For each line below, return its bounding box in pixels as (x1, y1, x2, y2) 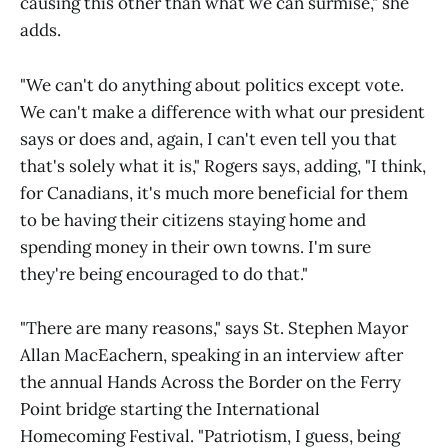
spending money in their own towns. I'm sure (20, 235, 371, 258)
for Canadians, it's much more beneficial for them (20, 181, 408, 204)
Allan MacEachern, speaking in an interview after (20, 343, 403, 366)
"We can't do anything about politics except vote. (20, 73, 404, 96)
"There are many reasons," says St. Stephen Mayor (20, 316, 408, 339)
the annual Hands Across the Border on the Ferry (20, 370, 401, 393)
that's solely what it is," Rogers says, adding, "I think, (20, 154, 426, 177)
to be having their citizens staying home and (20, 208, 366, 231)
